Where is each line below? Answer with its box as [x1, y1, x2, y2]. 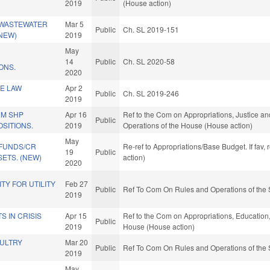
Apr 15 [65, 210, 87, 221]
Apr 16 [65, 109, 87, 120]
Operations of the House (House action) [123, 120, 253, 131]
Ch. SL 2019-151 [123, 24, 180, 35]
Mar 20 [65, 237, 89, 248]
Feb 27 [65, 178, 89, 189]
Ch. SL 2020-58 [123, 56, 175, 67]
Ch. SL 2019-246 [123, 88, 180, 99]
